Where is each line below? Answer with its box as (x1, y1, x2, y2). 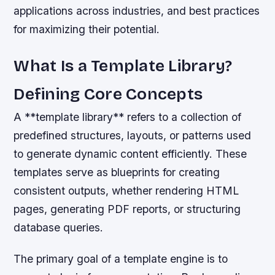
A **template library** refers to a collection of (14, 110, 242, 124)
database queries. (14, 221, 104, 234)
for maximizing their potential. (14, 23, 160, 36)
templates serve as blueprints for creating (14, 166, 220, 179)
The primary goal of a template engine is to (14, 252, 228, 266)
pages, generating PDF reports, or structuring (14, 203, 241, 216)
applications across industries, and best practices (14, 4, 260, 18)
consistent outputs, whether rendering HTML (14, 184, 239, 198)
